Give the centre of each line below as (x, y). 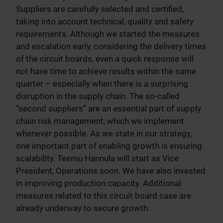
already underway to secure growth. (83, 208)
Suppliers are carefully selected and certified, (100, 9)
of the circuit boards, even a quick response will (105, 59)
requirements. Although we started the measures (108, 34)
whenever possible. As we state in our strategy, (104, 134)
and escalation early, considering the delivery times (111, 47)
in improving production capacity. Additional (99, 183)
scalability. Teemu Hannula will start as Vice (97, 159)
